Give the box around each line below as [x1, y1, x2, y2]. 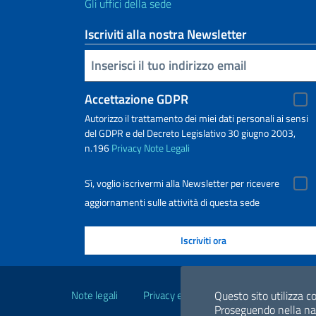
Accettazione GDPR [85, 89, 188, 109]
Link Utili [64, 261, 150, 296]
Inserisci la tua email [87, 54, 97, 74]
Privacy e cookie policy [143, 286, 241, 303]
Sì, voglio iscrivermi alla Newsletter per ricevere [85, 175, 279, 191]
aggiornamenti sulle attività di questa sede [85, 194, 260, 209]
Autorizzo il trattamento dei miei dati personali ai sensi [85, 110, 308, 126]
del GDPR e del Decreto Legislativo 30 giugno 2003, [85, 125, 296, 140]
